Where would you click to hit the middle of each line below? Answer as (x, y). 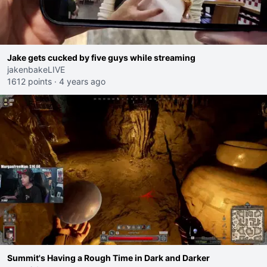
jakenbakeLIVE (36, 69)
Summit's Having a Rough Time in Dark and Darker (108, 258)
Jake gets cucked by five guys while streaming (101, 58)
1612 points (30, 81)
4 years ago (82, 81)
